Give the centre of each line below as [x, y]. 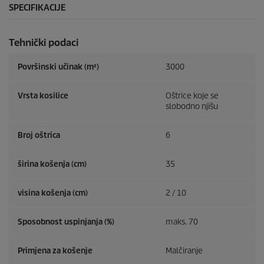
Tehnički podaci [44, 43]
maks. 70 [182, 222]
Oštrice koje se [192, 96]
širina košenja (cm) [52, 164]
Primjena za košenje [55, 251]
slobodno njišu [192, 107]
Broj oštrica [39, 136]
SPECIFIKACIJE [37, 8]
